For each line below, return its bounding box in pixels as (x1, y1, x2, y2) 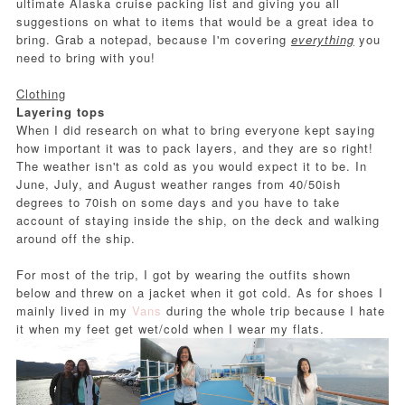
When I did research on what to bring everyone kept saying (15, 120, 375, 138)
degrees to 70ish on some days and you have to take (15, 193, 340, 211)
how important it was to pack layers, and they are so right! (15, 138, 373, 156)
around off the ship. (15, 229, 136, 247)
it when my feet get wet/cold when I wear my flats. (15, 319, 329, 337)
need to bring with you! (15, 48, 155, 66)
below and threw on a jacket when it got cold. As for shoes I (15, 283, 383, 301)
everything (290, 30, 354, 48)
